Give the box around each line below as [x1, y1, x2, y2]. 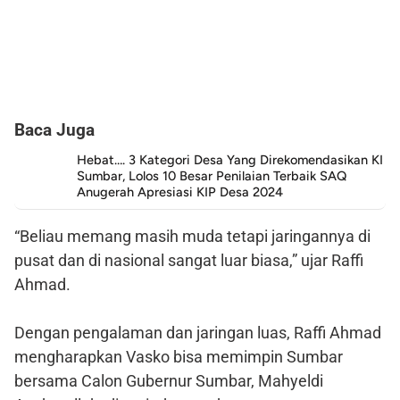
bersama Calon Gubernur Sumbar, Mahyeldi [14, 371, 323, 390]
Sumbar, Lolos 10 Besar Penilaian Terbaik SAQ [77, 167, 346, 184]
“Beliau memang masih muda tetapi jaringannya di [14, 226, 371, 246]
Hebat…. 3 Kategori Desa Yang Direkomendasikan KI [77, 151, 383, 168]
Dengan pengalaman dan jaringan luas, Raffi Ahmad [14, 322, 381, 342]
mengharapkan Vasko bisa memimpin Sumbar [14, 346, 343, 366]
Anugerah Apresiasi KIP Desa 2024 [77, 183, 283, 200]
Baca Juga [14, 120, 95, 141]
